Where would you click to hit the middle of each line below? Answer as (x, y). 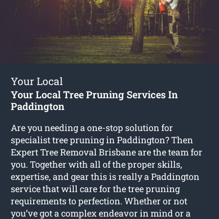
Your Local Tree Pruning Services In (95, 94)
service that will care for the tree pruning (96, 188)
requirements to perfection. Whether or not (99, 201)
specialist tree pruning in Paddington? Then (102, 140)
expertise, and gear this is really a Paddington (105, 176)
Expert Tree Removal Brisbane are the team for (107, 152)
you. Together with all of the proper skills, (97, 164)
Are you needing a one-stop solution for (92, 127)
